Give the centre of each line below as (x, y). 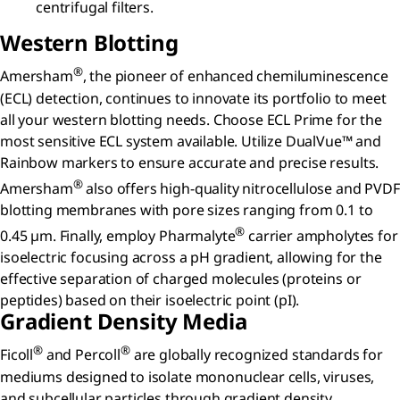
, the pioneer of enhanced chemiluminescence (235, 76)
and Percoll (81, 355)
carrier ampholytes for (321, 236)
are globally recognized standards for (256, 355)
